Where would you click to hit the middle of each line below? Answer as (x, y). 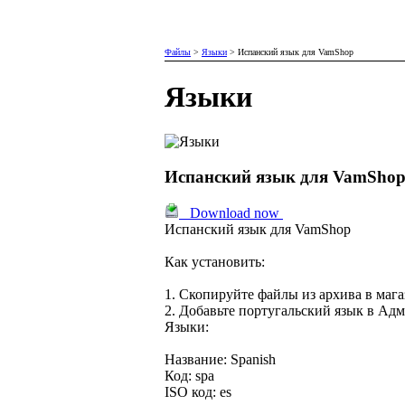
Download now (231, 213)
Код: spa (189, 376)
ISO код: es (198, 392)
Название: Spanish (220, 360)
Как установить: (215, 262)
